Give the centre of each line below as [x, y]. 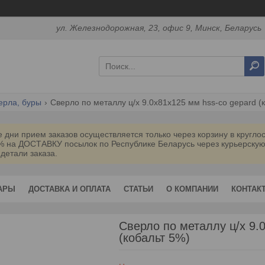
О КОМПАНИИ [192, 189]
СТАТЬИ [138, 189]
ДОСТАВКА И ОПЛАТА [70, 189]
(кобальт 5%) [154, 237]
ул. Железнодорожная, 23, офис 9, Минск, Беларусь [159, 28]
